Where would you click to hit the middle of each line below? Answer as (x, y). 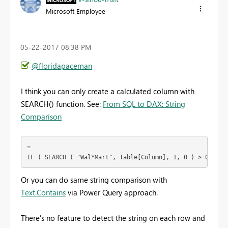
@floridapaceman (62, 66)
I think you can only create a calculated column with (108, 91)
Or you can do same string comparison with (94, 180)
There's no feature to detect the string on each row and (113, 218)
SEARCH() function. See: (62, 104)
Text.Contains (43, 193)
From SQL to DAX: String (144, 104)
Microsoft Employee (76, 11)
